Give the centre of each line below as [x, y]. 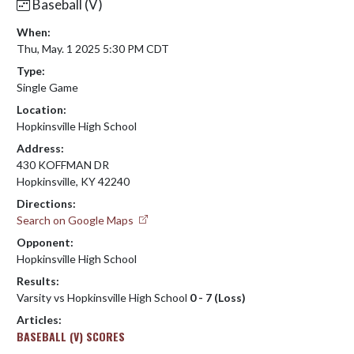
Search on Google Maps [76, 220]
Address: [40, 148]
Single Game [47, 87]
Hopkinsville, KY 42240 [73, 181]
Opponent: [45, 242]
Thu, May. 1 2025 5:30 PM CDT [93, 48]
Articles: [39, 319]
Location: [41, 109]
